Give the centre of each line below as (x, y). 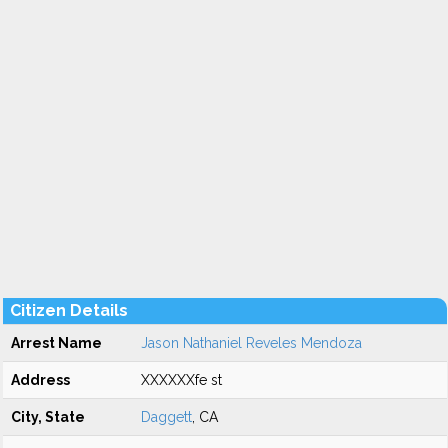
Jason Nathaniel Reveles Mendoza (251, 343)
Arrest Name (56, 343)
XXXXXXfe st (181, 380)
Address (40, 380)
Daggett (166, 417)
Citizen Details (69, 310)
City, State (48, 417)
